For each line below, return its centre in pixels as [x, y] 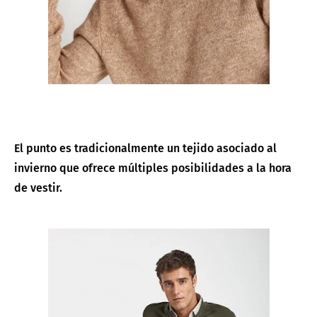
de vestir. [40, 188]
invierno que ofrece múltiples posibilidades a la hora [153, 168]
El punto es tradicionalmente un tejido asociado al [145, 148]
